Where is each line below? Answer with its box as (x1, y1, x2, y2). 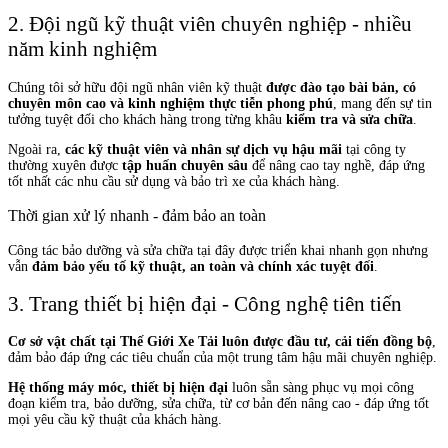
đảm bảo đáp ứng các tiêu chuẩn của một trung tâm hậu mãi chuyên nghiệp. (8, 350, 437, 366)
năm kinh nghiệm (8, 37, 157, 62)
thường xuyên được (8, 157, 122, 173)
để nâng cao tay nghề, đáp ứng (248, 157, 425, 173)
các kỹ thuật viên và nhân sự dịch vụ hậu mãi (65, 141, 342, 157)
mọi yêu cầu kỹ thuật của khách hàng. (8, 412, 222, 428)
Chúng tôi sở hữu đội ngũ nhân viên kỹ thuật (8, 79, 266, 95)
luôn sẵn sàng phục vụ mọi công (228, 380, 414, 396)
